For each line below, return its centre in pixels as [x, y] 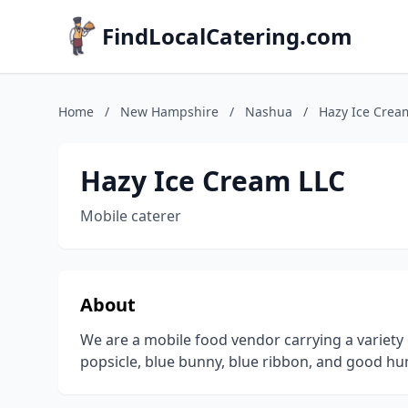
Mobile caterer [131, 216]
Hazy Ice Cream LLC [213, 181]
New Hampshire [169, 112]
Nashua [269, 112]
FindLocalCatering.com [227, 36]
